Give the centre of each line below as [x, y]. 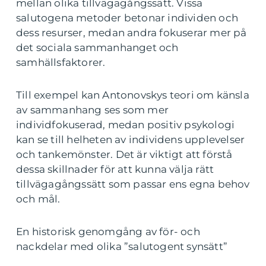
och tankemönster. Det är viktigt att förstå [124, 155]
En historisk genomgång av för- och [108, 232]
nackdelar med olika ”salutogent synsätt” [122, 247]
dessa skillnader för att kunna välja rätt [115, 170]
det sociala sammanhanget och [97, 48]
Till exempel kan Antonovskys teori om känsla [133, 95]
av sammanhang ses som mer [92, 110]
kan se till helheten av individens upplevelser [131, 140]
